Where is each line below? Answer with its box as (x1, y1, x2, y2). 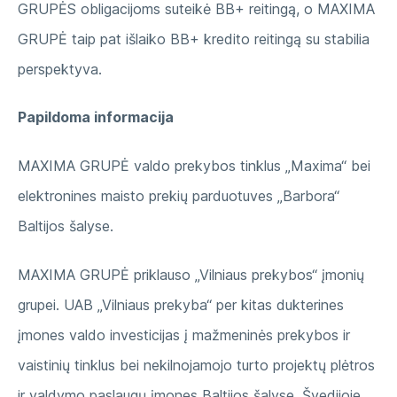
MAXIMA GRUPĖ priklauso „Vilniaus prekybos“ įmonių (18, 265, 364, 284)
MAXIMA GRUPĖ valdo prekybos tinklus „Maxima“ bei (18, 157, 370, 175)
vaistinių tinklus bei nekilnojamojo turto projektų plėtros (18, 355, 375, 374)
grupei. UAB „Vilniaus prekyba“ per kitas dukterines (18, 295, 344, 314)
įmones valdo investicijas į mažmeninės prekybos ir (18, 325, 350, 344)
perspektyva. (18, 59, 102, 78)
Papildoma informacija (18, 108, 174, 127)
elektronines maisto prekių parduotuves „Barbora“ (18, 187, 339, 206)
